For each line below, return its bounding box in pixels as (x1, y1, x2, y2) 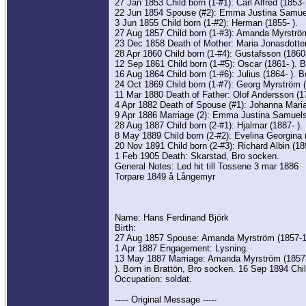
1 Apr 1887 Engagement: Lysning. (115, 243, 249, 254)
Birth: (115, 223, 136, 234)
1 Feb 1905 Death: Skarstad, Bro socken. (115, 151, 279, 162)
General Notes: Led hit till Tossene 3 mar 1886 (115, 161, 298, 172)
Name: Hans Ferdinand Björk (115, 212, 229, 223)
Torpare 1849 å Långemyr (115, 171, 215, 182)
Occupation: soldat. (115, 274, 192, 285)
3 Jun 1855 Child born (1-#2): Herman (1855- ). (115, 18, 298, 29)
